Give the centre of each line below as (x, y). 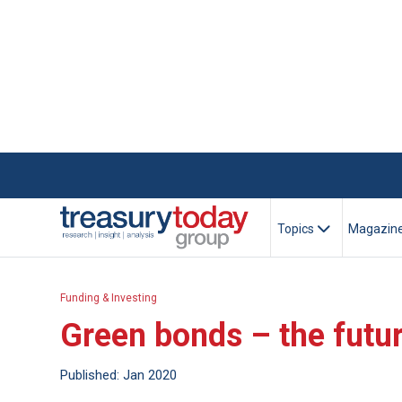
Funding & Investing (109, 298)
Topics (297, 228)
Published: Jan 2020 (119, 375)
